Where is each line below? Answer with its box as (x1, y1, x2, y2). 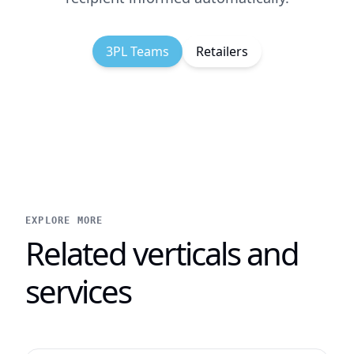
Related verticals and (25, 232, 299, 275)
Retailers (196, 43, 248, 60)
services (25, 269, 131, 313)
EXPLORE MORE (25, 215, 104, 226)
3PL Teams (106, 43, 169, 60)
